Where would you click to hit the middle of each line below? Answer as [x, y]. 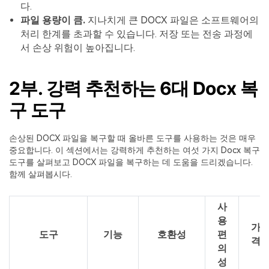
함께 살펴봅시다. [41, 174]
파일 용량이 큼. [53, 20]
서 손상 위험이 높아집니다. [78, 48]
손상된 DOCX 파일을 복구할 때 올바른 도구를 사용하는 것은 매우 [132, 138]
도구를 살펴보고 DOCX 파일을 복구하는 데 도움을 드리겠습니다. [131, 162]
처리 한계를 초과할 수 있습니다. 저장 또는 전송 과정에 [137, 34]
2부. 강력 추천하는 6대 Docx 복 [134, 89]
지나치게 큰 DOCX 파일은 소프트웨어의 [172, 20]
